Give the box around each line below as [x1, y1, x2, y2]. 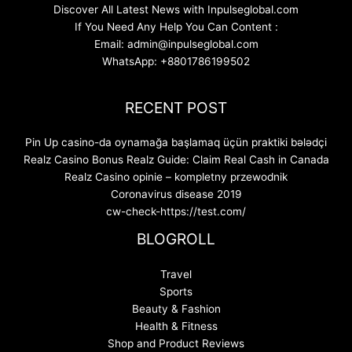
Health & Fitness [134, 319, 218, 332]
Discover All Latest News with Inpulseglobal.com [53, 3, 299, 16]
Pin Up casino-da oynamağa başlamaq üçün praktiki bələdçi [25, 136, 327, 149]
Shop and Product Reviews [108, 336, 244, 350]
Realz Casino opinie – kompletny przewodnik [64, 170, 288, 184]
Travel [160, 267, 192, 280]
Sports [159, 284, 192, 298]
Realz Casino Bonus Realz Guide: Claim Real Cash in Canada [23, 153, 329, 167]
